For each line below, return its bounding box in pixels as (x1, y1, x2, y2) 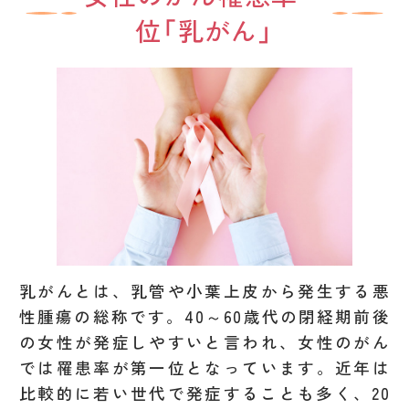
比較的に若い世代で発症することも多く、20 (19, 381, 390, 404)
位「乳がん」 (134, 12, 275, 49)
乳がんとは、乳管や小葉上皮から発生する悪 (19, 278, 390, 302)
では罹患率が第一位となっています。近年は (19, 355, 390, 379)
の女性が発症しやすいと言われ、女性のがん (19, 330, 390, 353)
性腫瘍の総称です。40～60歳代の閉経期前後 (19, 304, 390, 328)
